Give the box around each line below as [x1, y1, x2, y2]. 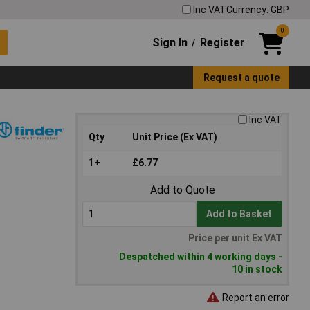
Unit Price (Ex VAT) [132, 131, 217, 143]
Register [199, 35, 245, 49]
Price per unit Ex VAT [188, 232, 282, 244]
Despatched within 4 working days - [119, 251, 282, 263]
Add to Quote [149, 183, 215, 197]
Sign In [152, 35, 188, 49]
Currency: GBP [226, 3, 289, 15]
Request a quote [203, 71, 280, 83]
